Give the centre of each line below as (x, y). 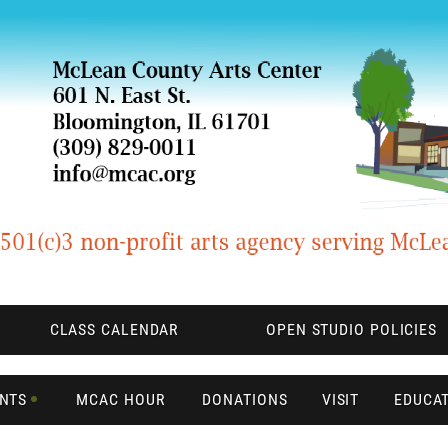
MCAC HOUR (121, 399)
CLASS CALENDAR (114, 329)
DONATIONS (245, 399)
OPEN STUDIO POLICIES (351, 329)
